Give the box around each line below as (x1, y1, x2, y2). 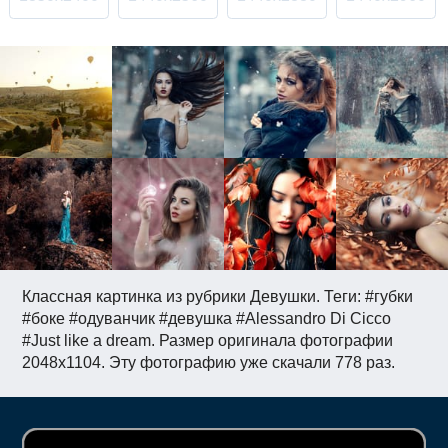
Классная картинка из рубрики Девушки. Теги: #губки (22, 288, 414, 306)
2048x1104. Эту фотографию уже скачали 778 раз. (22, 354, 396, 372)
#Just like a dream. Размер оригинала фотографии (22, 332, 394, 350)
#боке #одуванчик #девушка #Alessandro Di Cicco (22, 310, 392, 328)
